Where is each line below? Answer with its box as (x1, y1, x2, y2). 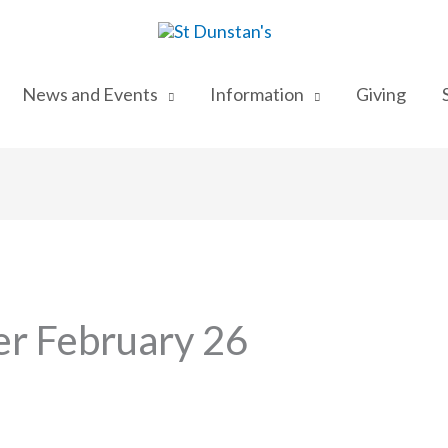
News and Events (21, 82, 158, 105)
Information (209, 82, 304, 105)
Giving (355, 82, 406, 105)
